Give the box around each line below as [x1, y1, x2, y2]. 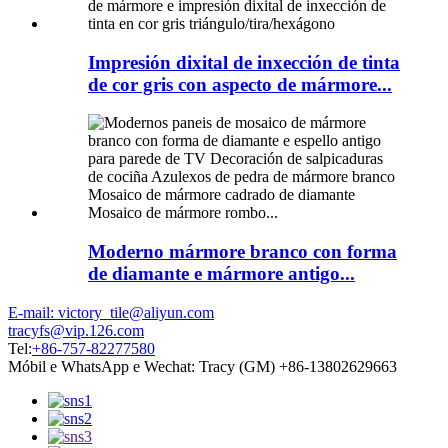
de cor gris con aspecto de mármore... [88, 73, 392, 95]
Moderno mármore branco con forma [88, 241, 397, 263]
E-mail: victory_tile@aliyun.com [8, 303, 214, 321]
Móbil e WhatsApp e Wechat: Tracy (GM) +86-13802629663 [8, 357, 397, 375]
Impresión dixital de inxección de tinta [88, 51, 400, 73]
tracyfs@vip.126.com [8, 321, 144, 339]
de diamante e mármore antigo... [88, 263, 355, 285]
